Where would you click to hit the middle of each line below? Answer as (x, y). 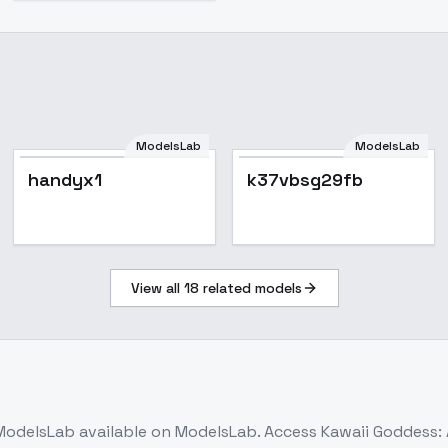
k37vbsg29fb (304, 179)
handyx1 (65, 179)
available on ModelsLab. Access (200, 431)
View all (157, 288)
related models (250, 288)
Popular (168, 175)
